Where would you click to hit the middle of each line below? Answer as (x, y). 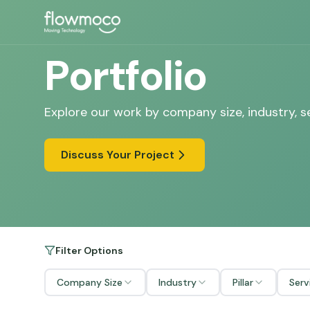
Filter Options (89, 250)
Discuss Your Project (118, 155)
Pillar (243, 282)
